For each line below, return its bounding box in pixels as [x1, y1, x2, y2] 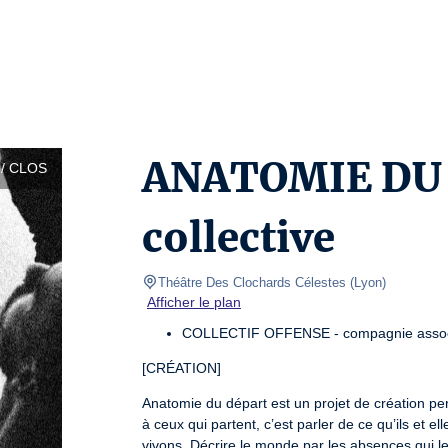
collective [142, 213, 335, 263]
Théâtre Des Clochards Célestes [158, 275, 346, 290]
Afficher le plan [147, 294, 241, 310]
